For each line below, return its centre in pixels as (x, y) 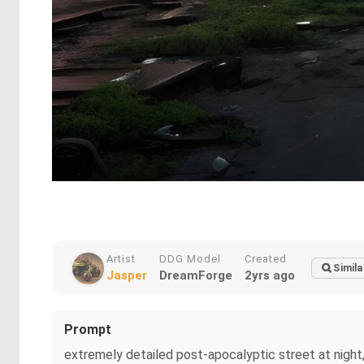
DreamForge (196, 276)
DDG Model (190, 259)
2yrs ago (270, 276)
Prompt (88, 330)
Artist (121, 259)
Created (266, 259)
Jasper (127, 276)
